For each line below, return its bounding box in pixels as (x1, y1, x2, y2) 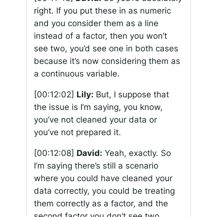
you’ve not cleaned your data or (33, 115, 157, 125)
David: (76, 148, 102, 158)
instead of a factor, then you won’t (33, 31, 167, 41)
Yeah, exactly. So (102, 148, 171, 158)
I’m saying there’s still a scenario (33, 160, 158, 170)
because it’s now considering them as (33, 56, 180, 66)
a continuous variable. (33, 69, 120, 79)
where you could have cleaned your (33, 173, 172, 183)
